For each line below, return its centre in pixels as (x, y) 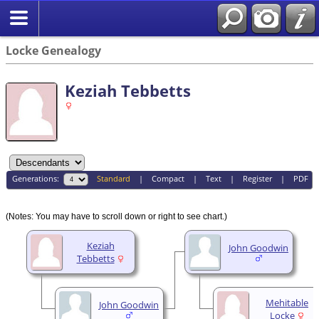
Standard (113, 179)
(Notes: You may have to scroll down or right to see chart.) (116, 216)
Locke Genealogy (53, 51)
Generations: (37, 179)
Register (257, 179)
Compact (168, 179)
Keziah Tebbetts (128, 90)
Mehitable (287, 302)
